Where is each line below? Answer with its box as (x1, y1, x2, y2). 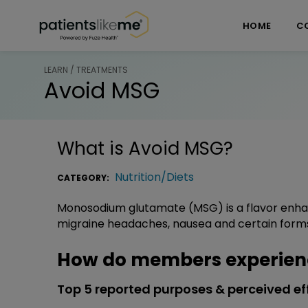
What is (57, 135, 129, 161)
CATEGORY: (57, 171, 111, 184)
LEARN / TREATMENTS (44, 63, 128, 76)
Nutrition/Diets (115, 168, 194, 185)
